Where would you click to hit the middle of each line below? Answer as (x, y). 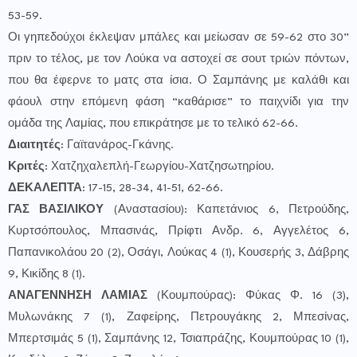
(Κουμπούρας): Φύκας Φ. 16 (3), (248, 296)
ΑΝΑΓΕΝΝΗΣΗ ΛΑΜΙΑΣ (78, 296)
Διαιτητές (34, 145)
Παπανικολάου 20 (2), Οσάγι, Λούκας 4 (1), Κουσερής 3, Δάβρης (178, 253)
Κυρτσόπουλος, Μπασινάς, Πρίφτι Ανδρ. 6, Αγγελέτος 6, (178, 231)
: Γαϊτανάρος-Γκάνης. (117, 145)
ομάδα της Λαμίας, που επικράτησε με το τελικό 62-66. (153, 124)
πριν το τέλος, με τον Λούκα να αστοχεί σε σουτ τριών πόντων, (178, 59)
